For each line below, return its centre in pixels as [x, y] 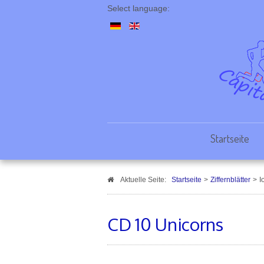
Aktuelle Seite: [145, 180]
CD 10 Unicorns [165, 224]
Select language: [138, 9]
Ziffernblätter [230, 180]
